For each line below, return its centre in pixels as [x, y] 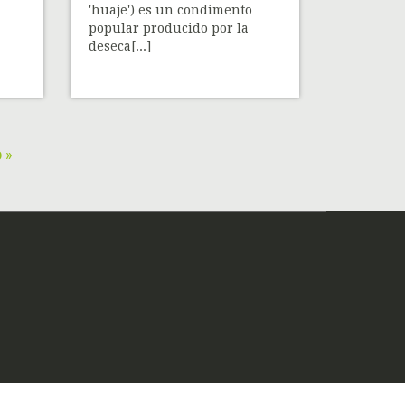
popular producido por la [169, 28]
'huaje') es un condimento [171, 10]
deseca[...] [120, 47]
